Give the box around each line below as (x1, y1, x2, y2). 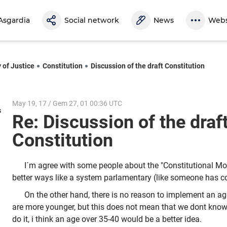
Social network (64, 16, 119, 25)
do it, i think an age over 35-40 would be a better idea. (12, 214, 204, 224)
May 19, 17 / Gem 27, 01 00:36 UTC (12, 99, 122, 107)
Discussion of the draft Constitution (91, 61, 205, 70)
